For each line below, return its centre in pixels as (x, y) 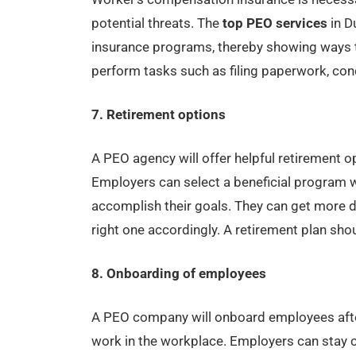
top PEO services (275, 23)
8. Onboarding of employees (178, 274)
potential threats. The (157, 23)
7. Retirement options (158, 115)
